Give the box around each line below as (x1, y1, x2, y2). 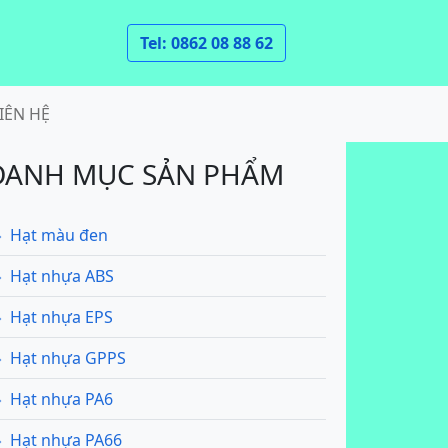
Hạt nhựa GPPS (10, 347, 126, 369)
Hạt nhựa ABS (10, 265, 114, 287)
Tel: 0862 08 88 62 (140, 32, 273, 54)
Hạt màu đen (10, 224, 108, 246)
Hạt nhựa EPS (10, 306, 113, 328)
